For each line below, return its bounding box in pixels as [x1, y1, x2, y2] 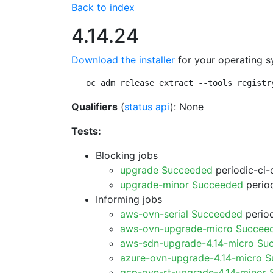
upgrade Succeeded [120, 164, 213, 176]
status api [124, 101, 170, 113]
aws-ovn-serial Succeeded [120, 208, 243, 220]
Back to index [71, 1, 135, 13]
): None [170, 101, 204, 113]
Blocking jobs [96, 149, 158, 161]
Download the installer [71, 54, 175, 66]
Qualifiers [71, 101, 118, 113]
